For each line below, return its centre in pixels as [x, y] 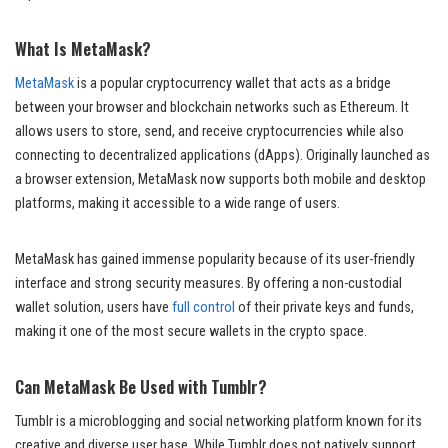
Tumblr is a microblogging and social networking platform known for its [218, 421]
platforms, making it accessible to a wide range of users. [177, 203]
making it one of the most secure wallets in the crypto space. [191, 331]
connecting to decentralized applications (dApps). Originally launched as [222, 155]
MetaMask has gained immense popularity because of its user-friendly [215, 259]
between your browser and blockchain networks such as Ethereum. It [212, 107]
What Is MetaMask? [83, 48]
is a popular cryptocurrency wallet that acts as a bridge [234, 83]
